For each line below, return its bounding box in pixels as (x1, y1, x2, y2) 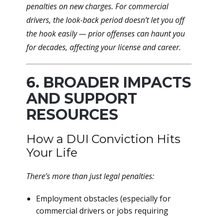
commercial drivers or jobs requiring (36, 205, 168, 216)
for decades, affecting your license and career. (26, 42, 181, 53)
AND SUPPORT (26, 90, 137, 108)
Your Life (26, 145, 77, 160)
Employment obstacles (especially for (36, 193, 171, 204)
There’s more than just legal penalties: (26, 171, 154, 182)
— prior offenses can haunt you (77, 28, 185, 39)
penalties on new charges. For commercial (26, 1, 168, 12)
